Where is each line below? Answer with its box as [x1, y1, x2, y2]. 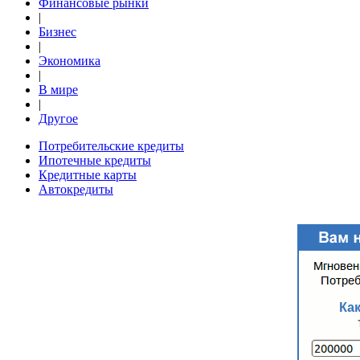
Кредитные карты [39, 168, 137, 182]
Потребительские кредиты [39, 139, 184, 153]
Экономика [39, 54, 100, 67]
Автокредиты [39, 182, 113, 196]
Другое [39, 112, 78, 125]
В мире [39, 83, 78, 96]
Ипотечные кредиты [39, 153, 151, 167]
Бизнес [39, 25, 76, 39]
